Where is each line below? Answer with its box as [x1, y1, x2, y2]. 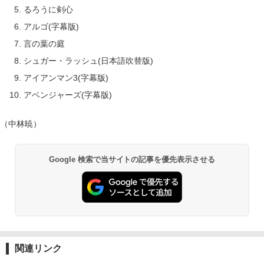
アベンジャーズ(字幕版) [24, 90, 112, 100]
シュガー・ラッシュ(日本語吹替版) [24, 56, 153, 65]
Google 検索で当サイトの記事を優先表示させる [48, 155, 216, 164]
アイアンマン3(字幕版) [24, 73, 108, 82]
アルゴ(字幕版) [24, 22, 79, 31]
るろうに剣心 [24, 5, 73, 14]
